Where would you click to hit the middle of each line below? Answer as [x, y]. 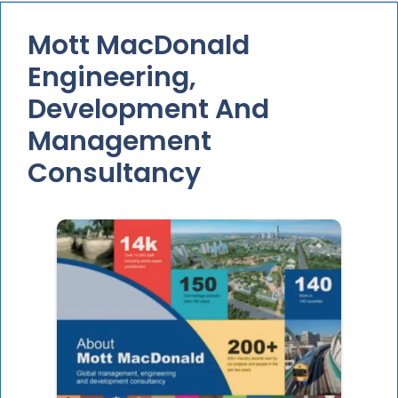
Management [119, 142]
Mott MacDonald [139, 46]
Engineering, [112, 78]
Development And [148, 110]
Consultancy [114, 174]
